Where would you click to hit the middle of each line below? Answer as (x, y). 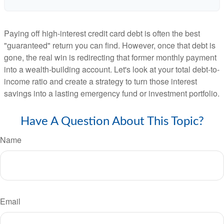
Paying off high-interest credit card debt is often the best (102, 33)
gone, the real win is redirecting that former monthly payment (110, 57)
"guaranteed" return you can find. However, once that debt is (110, 45)
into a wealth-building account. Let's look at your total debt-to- (112, 69)
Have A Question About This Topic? (112, 121)
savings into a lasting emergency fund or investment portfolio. (112, 93)
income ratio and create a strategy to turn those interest (100, 81)
